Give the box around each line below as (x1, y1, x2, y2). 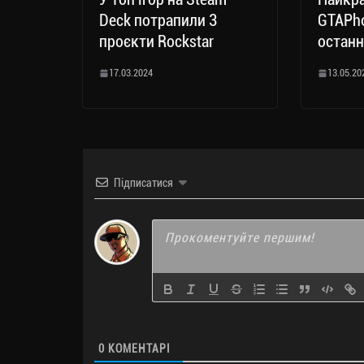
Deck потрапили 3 (99, 10, 217, 30)
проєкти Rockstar (99, 31, 214, 51)
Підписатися (113, 175, 173, 189)
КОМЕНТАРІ (104, 341, 171, 355)
